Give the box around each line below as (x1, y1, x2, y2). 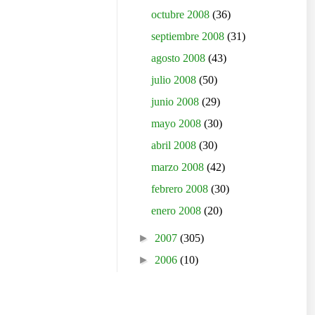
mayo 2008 (151, 117, 205, 130)
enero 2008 (151, 205, 205, 217)
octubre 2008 (151, 8, 213, 21)
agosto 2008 (151, 52, 209, 65)
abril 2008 (151, 139, 200, 152)
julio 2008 (151, 74, 200, 86)
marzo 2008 (151, 161, 207, 174)
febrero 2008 (151, 183, 212, 195)
